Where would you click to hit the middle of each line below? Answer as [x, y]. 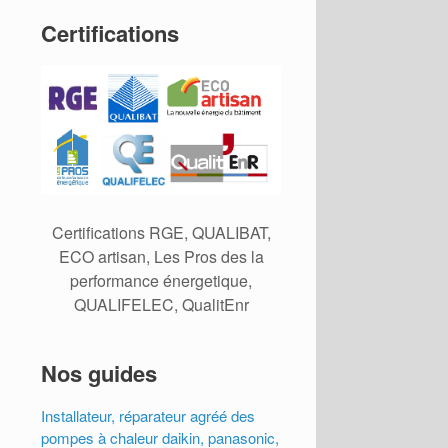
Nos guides [99, 372]
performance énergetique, [161, 280]
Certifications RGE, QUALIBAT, [161, 232]
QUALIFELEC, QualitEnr [161, 304]
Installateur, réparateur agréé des [148, 415]
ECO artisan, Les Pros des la [161, 256]
